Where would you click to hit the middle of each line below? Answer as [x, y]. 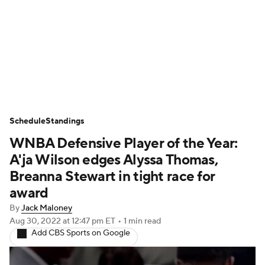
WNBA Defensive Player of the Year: [124, 143]
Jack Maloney [47, 208]
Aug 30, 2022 [36, 221]
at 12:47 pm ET [89, 221]
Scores [126, 53]
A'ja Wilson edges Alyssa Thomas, [114, 160]
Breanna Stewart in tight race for [112, 177]
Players [202, 83]
